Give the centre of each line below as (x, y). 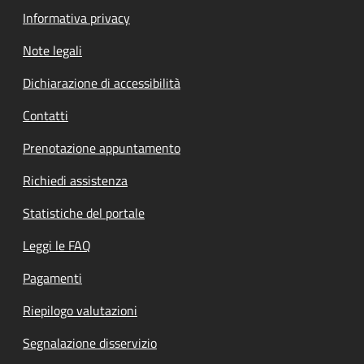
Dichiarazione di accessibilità (102, 82)
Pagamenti (52, 277)
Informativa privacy (76, 17)
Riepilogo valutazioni (80, 310)
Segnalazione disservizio (90, 342)
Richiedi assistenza (75, 180)
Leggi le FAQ (57, 245)
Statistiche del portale (84, 212)
